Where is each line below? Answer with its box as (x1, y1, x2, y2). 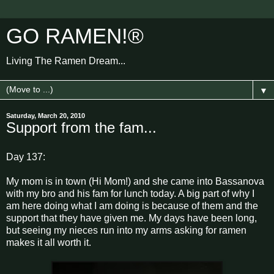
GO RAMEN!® (6, 24, 144, 48)
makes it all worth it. (6, 237, 91, 248)
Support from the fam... (6, 119, 157, 136)
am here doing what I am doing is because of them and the (6, 200, 258, 211)
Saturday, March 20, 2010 (6, 112, 85, 119)
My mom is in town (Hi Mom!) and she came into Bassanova (6, 176, 264, 187)
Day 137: (6, 151, 45, 162)
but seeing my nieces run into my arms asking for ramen (6, 224, 246, 235)
